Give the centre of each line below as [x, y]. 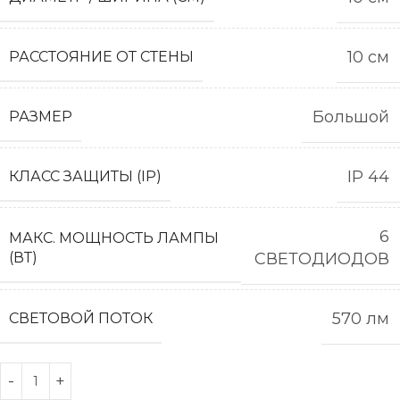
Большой [351, 117]
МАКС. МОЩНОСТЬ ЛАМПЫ [114, 237]
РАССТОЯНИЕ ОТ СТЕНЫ [101, 57]
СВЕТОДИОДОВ [322, 259]
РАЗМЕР [41, 117]
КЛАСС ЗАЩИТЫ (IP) [85, 176]
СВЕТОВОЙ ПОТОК [81, 318]
